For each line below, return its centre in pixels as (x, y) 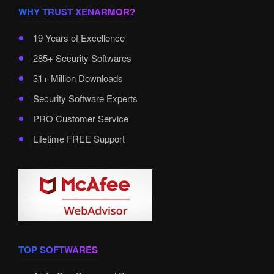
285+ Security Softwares (82, 58)
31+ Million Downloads (78, 78)
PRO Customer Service (80, 119)
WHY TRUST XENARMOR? (76, 12)
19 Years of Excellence (79, 38)
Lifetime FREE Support (79, 139)
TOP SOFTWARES (58, 249)
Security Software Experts (85, 98)
